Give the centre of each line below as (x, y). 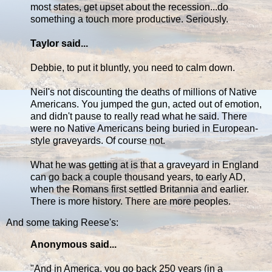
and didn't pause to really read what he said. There (139, 116)
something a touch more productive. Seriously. (129, 19)
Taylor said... (59, 43)
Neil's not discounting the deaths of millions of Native (144, 92)
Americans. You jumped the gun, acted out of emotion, (146, 104)
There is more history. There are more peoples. (131, 201)
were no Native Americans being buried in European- (144, 128)
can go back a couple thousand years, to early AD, (138, 177)
